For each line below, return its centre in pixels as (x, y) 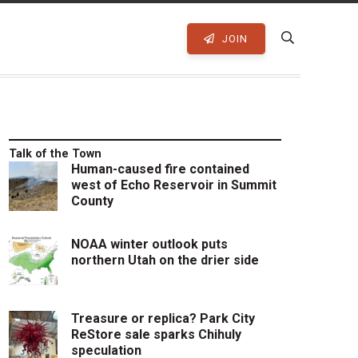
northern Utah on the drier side (165, 260)
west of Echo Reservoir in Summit (174, 185)
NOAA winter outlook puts (150, 244)
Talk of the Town (55, 154)
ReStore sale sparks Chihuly (157, 335)
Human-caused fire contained (161, 169)
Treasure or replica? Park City (163, 319)
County (93, 201)
